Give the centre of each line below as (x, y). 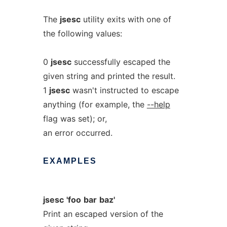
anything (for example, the (95, 104)
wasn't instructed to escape (124, 90)
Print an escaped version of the (103, 214)
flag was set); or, (75, 119)
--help (158, 104)
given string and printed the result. (109, 76)
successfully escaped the (121, 62)
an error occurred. (78, 133)
